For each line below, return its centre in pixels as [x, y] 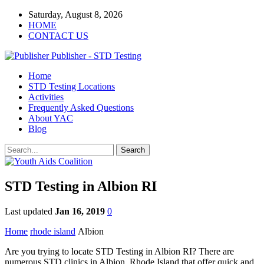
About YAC [51, 118]
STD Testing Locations [72, 86]
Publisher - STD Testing [96, 56]
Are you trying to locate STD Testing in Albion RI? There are [119, 251]
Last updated [30, 211]
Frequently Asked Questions [81, 108]
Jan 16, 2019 [80, 211]
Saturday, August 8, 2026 [75, 14]
